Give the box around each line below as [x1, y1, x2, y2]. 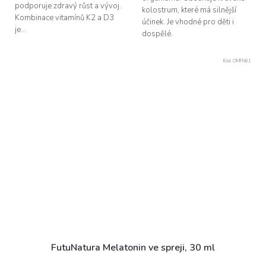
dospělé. [142, 28, 175, 39]
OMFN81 [233, 57, 251, 64]
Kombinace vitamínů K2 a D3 [15, 12, 114, 23]
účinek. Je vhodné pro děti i [142, 16, 234, 27]
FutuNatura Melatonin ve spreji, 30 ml [51, 240, 215, 254]
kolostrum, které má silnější [142, 4, 236, 15]
